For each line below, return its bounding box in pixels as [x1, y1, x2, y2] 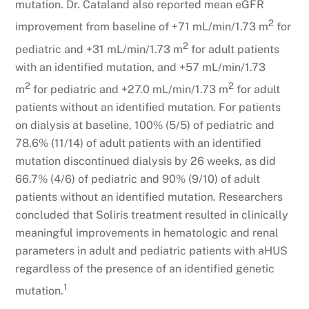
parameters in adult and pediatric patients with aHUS [15, 244, 288, 258]
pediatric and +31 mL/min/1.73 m [15, 42, 183, 56]
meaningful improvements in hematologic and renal [15, 226, 279, 240]
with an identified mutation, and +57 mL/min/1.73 [15, 60, 266, 74]
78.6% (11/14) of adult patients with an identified [15, 137, 262, 150]
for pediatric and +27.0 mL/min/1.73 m [30, 83, 229, 97]
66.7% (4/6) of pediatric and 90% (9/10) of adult [15, 172, 261, 186]
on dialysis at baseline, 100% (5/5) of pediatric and [15, 119, 275, 132]
